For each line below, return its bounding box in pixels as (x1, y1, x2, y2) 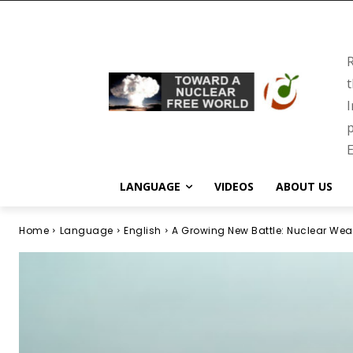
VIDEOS (214, 179, 254, 194)
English (124, 224, 162, 237)
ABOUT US (276, 179, 333, 194)
